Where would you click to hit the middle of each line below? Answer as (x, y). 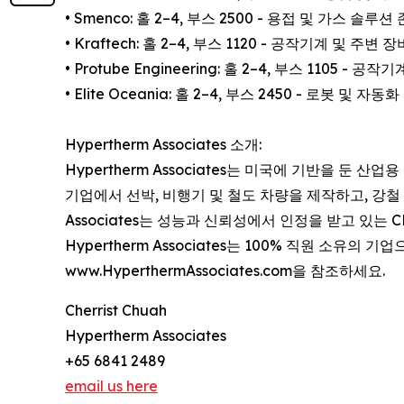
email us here (111, 386)
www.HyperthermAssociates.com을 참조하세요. (225, 271)
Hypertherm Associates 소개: (163, 144)
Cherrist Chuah (116, 310)
